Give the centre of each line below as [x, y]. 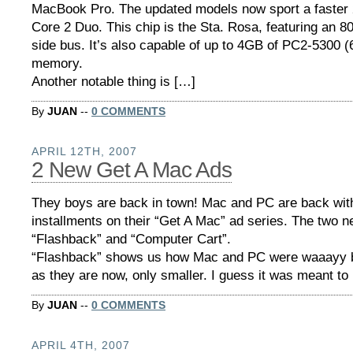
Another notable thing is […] [113, 81]
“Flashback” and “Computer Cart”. [131, 239]
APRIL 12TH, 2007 [84, 151]
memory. [57, 63]
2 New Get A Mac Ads [132, 169]
